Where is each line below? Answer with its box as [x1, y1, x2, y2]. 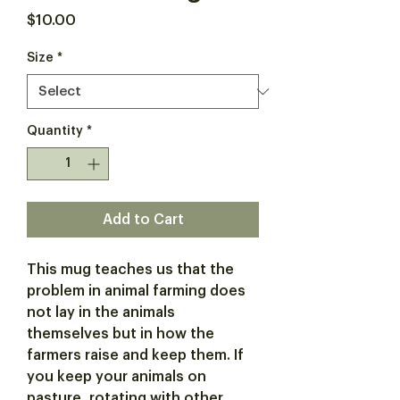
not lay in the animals [27, 305, 175, 320]
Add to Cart [102, 212, 184, 227]
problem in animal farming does [27, 284, 246, 298]
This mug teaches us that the [27, 262, 234, 277]
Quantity [27, 125, 83, 137]
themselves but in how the [27, 327, 214, 341]
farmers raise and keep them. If [27, 348, 244, 362]
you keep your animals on [27, 370, 206, 384]
